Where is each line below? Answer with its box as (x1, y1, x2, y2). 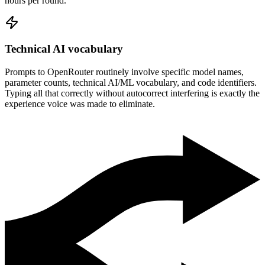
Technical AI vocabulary (5, 43, 123, 56)
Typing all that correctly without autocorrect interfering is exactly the (5, 88, 260, 98)
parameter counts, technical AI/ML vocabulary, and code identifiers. (5, 77, 257, 88)
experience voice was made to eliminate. (5, 98, 155, 109)
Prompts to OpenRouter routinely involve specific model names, (5, 66, 244, 77)
